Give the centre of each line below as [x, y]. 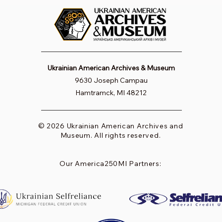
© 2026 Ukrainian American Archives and [111, 126]
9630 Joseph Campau [111, 81]
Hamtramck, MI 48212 [111, 93]
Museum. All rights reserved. [111, 136]
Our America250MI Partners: [111, 164]
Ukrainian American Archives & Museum [111, 68]
